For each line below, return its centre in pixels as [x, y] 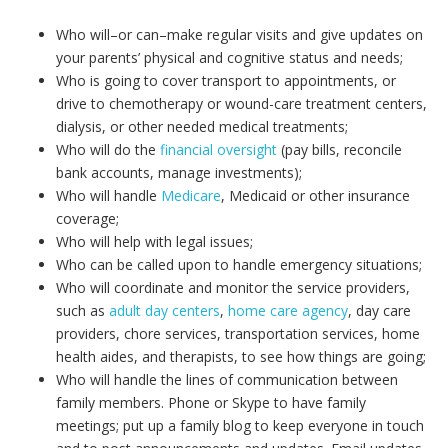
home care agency [288, 310]
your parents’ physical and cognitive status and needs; [229, 57]
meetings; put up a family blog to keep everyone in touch [240, 425]
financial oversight [218, 149]
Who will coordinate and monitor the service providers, [233, 287]
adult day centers [164, 310]
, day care [379, 310]
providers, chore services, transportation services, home [238, 333]
